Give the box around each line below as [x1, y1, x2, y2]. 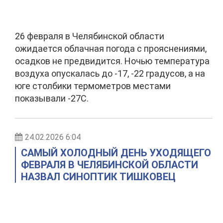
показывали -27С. [15, 93, 89, 104]
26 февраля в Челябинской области [15, 31, 164, 41]
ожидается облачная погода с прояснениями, [15, 43, 207, 54]
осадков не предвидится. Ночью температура [15, 56, 210, 66]
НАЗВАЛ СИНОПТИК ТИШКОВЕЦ [21, 171, 176, 183]
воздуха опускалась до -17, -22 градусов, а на [15, 68, 205, 79]
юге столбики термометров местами [15, 81, 171, 91]
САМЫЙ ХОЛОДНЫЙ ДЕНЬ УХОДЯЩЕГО [21, 147, 211, 159]
